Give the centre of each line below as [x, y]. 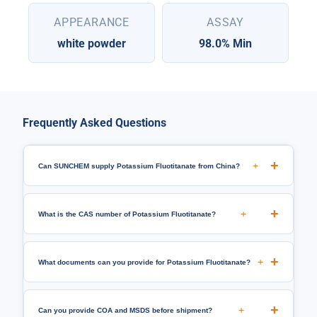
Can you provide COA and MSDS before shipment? [125, 310]
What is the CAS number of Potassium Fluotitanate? [127, 214]
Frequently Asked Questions [94, 123]
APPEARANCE [92, 23]
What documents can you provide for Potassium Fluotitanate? [144, 262]
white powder [92, 44]
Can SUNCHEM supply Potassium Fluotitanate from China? [139, 166]
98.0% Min [225, 44]
